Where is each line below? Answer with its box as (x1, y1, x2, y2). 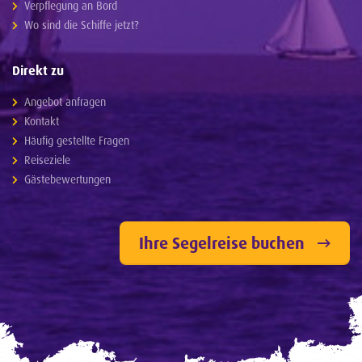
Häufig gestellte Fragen (24, 133, 129, 148)
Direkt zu (12, 62, 64, 79)
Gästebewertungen (24, 172, 111, 187)
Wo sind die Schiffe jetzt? (24, 18, 139, 32)
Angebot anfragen (24, 95, 106, 109)
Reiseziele (24, 153, 70, 167)
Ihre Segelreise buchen (139, 233, 305, 254)
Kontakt (24, 114, 59, 128)
